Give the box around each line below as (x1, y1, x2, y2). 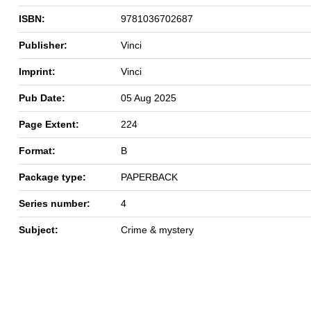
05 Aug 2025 (121, 92, 176, 103)
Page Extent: (19, 118, 79, 130)
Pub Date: (19, 92, 65, 103)
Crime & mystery (121, 224, 194, 235)
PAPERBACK (121, 171, 178, 183)
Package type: (19, 171, 86, 183)
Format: (19, 144, 56, 156)
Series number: (19, 197, 90, 209)
